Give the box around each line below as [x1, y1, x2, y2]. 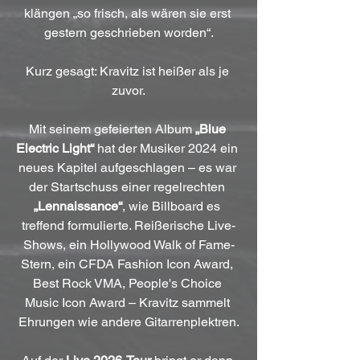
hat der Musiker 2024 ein [94, 140, 241, 156]
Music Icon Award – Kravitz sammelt [24, 294, 233, 310]
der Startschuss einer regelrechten [29, 178, 228, 194]
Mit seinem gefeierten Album [28, 121, 195, 137]
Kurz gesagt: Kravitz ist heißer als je [25, 63, 232, 79]
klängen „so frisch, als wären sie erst [23, 5, 234, 21]
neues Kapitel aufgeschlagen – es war [18, 159, 239, 175]
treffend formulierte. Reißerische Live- [22, 217, 235, 233]
